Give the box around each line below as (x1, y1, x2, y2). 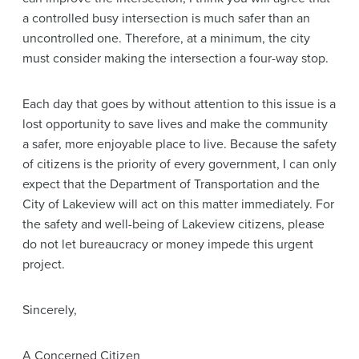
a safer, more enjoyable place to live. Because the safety (22, 135, 337, 152)
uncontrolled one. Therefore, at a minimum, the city (22, 30, 310, 46)
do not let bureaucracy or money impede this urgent (22, 236, 313, 252)
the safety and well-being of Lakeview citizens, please (22, 216, 325, 232)
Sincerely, (22, 301, 77, 318)
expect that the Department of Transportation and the (22, 175, 320, 192)
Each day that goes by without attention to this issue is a (22, 95, 336, 112)
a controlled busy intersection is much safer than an (22, 10, 310, 26)
